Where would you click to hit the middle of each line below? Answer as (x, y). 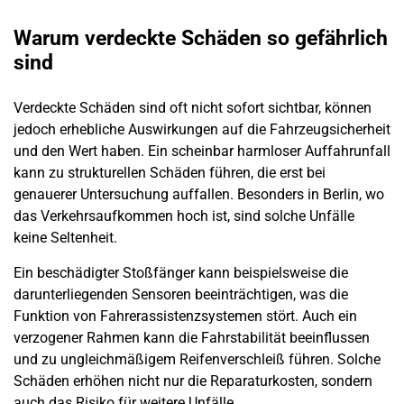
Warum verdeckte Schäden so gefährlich (201, 39)
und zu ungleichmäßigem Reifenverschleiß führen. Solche (197, 359)
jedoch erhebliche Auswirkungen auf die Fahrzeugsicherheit (202, 130)
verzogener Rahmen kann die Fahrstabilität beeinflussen (192, 337)
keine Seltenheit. (65, 238)
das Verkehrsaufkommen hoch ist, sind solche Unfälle (184, 216)
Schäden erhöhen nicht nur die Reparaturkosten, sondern (193, 381)
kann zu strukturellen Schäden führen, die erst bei (170, 173)
